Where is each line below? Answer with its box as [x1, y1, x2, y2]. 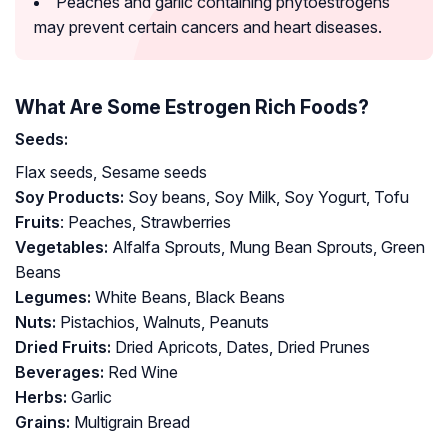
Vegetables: [15, 237, 112, 258]
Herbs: [15, 387, 71, 408]
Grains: [15, 412, 74, 433]
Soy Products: [15, 187, 128, 208]
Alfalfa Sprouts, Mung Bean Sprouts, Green [112, 237, 425, 258]
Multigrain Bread [74, 412, 190, 433]
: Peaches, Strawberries [60, 212, 231, 233]
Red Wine [108, 362, 178, 383]
